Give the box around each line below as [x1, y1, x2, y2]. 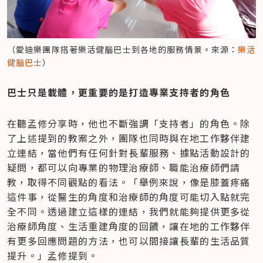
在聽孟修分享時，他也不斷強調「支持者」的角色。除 [7, 116, 251, 130]
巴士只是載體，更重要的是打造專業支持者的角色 [7, 85, 231, 99]
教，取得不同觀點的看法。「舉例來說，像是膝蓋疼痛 [7, 174, 251, 189]
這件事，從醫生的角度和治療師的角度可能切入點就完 [7, 189, 251, 204]
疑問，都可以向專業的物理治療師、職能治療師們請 [7, 160, 241, 174]
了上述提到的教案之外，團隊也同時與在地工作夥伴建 [7, 130, 251, 145]
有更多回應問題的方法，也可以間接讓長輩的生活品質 [7, 233, 251, 248]
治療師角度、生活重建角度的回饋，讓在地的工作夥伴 [7, 218, 251, 233]
